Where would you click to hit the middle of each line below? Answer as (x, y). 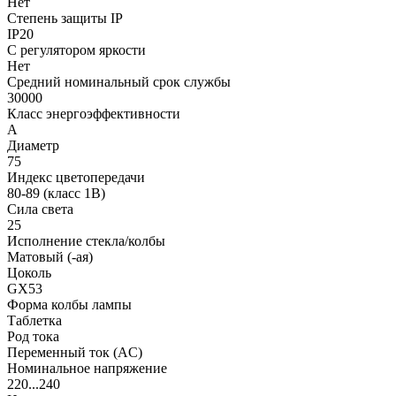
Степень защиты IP (65, 18)
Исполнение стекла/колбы (86, 240)
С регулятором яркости (76, 49)
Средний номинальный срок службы (119, 81)
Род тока (33, 336)
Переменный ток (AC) (75, 352)
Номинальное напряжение (87, 368)
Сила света (40, 209)
